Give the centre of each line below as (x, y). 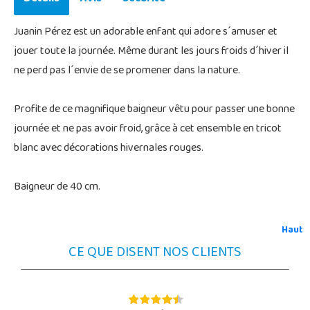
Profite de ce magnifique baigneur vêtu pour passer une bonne (154, 110)
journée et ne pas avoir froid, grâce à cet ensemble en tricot (148, 129)
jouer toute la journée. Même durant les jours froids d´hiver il (151, 52)
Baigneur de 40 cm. (57, 187)
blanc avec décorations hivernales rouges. (109, 148)
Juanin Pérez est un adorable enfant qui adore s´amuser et (146, 32)
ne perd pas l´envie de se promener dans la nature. (127, 71)
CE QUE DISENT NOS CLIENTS (155, 253)
